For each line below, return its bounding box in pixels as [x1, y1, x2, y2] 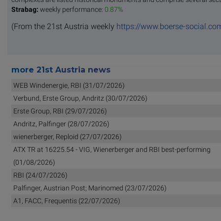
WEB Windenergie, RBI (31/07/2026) [13, 81, 125, 89]
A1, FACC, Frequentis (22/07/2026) [13, 196, 120, 205]
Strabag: [11, 5, 38, 14]
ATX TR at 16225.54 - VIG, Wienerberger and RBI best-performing [13, 145, 211, 153]
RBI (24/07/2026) [13, 171, 68, 179]
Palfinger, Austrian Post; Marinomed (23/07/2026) [13, 184, 167, 192]
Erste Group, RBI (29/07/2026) [13, 107, 107, 115]
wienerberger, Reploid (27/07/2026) [13, 132, 122, 141]
